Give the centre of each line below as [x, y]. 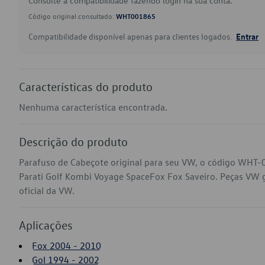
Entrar [247, 36]
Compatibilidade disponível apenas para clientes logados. [131, 36]
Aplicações [46, 225]
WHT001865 [136, 16]
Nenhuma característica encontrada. [93, 107]
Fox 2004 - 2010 [67, 245]
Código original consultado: [72, 16]
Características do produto [86, 86]
